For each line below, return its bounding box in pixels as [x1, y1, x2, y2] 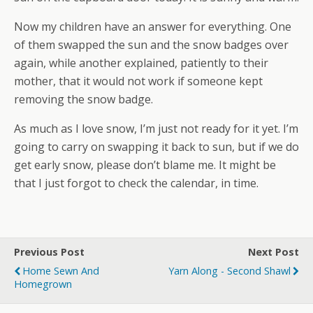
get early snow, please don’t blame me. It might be [14, 156, 276, 173]
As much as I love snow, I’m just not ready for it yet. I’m [14, 120, 298, 136]
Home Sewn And [22, 263, 99, 277]
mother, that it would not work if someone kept [14, 73, 263, 89]
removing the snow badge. [14, 91, 153, 107]
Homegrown [14, 277, 72, 291]
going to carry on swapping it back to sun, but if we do [14, 138, 299, 154]
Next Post [248, 245, 299, 259]
